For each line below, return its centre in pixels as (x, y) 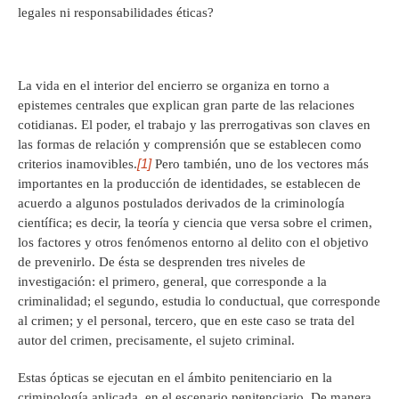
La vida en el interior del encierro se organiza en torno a (174, 86)
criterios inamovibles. (77, 164)
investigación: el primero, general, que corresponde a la (172, 282)
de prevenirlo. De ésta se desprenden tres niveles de (162, 262)
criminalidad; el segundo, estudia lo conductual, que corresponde (199, 301)
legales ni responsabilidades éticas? (116, 13)
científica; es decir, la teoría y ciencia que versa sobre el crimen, (195, 223)
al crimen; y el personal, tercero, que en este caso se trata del (186, 321)
